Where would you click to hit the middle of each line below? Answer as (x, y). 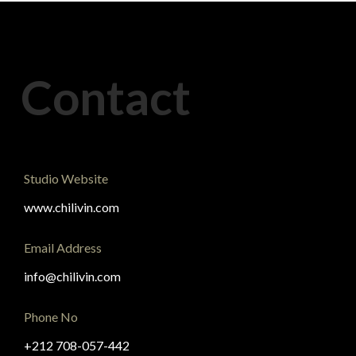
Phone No (51, 317)
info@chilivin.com (72, 276)
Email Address (63, 248)
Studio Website (66, 178)
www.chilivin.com (72, 207)
